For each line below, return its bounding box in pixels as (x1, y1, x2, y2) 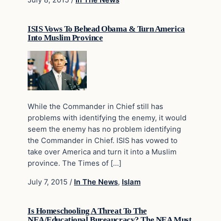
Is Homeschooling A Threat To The (28, 206, 147, 216)
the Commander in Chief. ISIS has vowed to (28, 136, 178, 146)
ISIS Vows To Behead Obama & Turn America (28, 24, 185, 34)
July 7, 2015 (28, 178, 70, 187)
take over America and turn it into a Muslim (28, 147, 177, 157)
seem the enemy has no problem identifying (28, 125, 181, 134)
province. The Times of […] (28, 159, 121, 168)
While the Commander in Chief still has (28, 102, 163, 111)
